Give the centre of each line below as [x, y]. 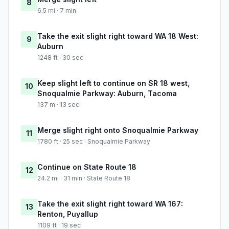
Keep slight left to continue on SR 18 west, [113, 83]
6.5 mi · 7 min [57, 11]
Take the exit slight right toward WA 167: [110, 204]
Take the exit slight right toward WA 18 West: [118, 36]
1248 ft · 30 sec [60, 58]
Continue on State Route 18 [87, 167]
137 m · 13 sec [58, 105]
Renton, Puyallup [68, 214]
